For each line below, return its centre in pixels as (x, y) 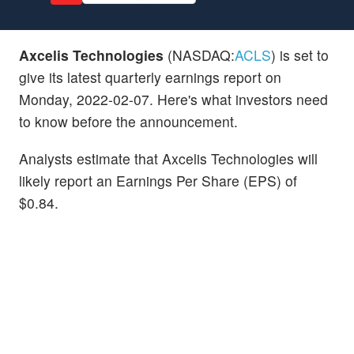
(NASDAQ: (199, 55)
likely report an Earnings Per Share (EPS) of (158, 180)
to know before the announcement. (128, 121)
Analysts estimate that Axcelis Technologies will (168, 158)
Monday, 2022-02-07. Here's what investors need (173, 99)
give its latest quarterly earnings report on (150, 77)
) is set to (300, 55)
